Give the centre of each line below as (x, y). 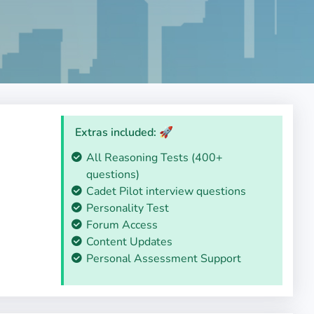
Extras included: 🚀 (124, 132)
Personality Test (127, 208)
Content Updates (129, 242)
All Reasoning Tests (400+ (154, 158)
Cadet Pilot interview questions (166, 191)
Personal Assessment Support (163, 259)
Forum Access (122, 225)
